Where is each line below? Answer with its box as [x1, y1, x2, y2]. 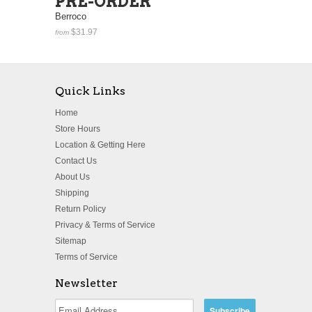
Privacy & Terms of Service [55, 219, 155, 230]
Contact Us [55, 155, 97, 166]
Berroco [55, 10, 86, 22]
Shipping [55, 187, 89, 198]
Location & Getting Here [55, 139, 146, 150]
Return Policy [55, 203, 106, 214]
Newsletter [55, 276, 118, 290]
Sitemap [55, 235, 86, 246]
